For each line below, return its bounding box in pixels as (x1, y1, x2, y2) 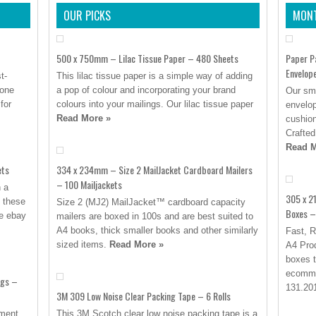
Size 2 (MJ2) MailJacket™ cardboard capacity (56, 197, 245, 207)
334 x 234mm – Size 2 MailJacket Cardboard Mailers (56, 162, 253, 177)
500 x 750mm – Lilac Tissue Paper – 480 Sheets (56, 51, 238, 66)
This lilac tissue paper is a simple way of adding (56, 71, 253, 81)
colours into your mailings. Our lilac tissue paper (56, 99, 253, 109)
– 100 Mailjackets (56, 177, 122, 192)
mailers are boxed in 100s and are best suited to (56, 211, 253, 221)
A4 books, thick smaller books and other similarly (56, 225, 258, 236)
